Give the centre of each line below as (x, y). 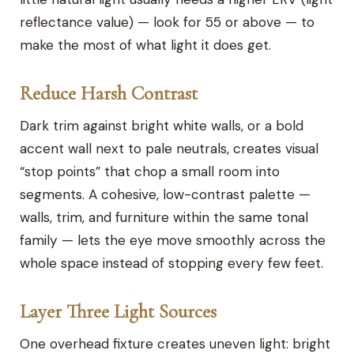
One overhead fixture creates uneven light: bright (175, 343)
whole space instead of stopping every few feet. (172, 263)
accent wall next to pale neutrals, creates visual (169, 148)
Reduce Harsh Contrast (109, 93)
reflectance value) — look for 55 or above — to (168, 22)
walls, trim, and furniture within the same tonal (164, 217)
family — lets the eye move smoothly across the (173, 240)
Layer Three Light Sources (119, 311)
